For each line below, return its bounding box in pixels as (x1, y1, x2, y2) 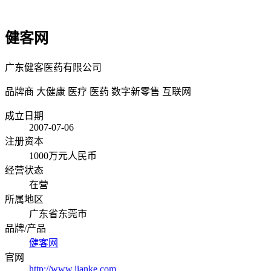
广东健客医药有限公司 (5, 62, 102, 73)
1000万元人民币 (29, 150, 97, 161)
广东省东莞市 (29, 208, 87, 219)
